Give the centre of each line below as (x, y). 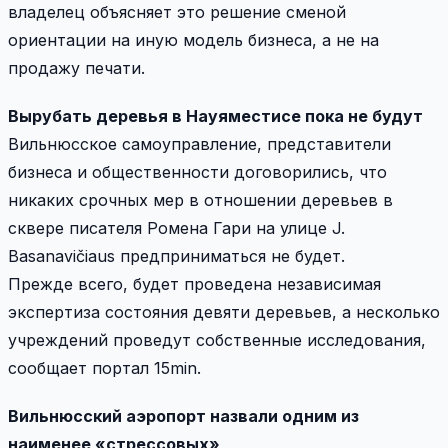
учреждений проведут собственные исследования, (217, 339)
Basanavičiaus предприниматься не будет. (176, 255)
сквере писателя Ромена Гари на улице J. (176, 227)
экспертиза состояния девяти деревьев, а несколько (224, 311)
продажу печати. (76, 67)
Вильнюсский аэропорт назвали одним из (183, 415)
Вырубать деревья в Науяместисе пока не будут (215, 115)
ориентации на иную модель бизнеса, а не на (193, 39)
